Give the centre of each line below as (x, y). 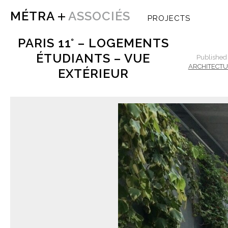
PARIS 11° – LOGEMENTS (93, 43)
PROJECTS (169, 18)
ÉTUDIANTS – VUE (93, 58)
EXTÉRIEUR (93, 74)
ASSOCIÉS (98, 16)
